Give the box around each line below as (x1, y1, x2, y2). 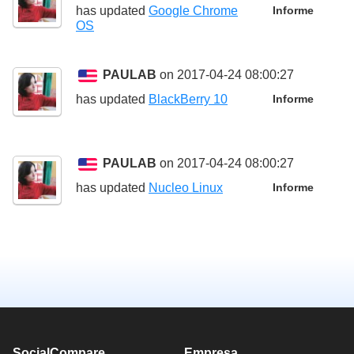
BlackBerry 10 (149, 92, 228, 106)
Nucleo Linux (149, 180, 223, 194)
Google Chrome (149, 3, 238, 17)
